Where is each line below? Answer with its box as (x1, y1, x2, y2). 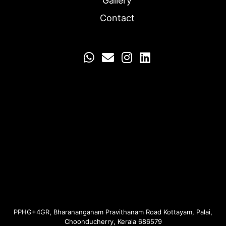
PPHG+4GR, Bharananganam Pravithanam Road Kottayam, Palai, (14, 207, 212, 216)
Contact (99, 12, 135, 23)
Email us (119, 49, 167, 65)
